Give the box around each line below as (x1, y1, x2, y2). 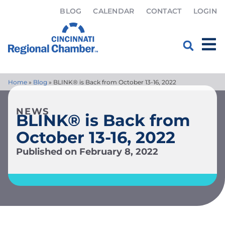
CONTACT (146, 7, 182, 16)
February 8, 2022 (79, 146, 158, 157)
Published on (16, 146, 77, 157)
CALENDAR (93, 7, 135, 16)
